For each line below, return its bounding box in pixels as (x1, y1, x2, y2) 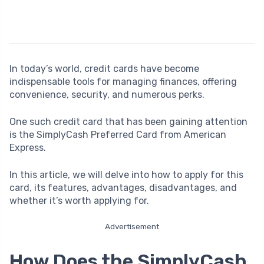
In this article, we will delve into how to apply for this (9, 169, 243, 180)
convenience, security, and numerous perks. (9, 88, 204, 100)
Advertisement (105, 221, 159, 231)
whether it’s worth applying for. (9, 194, 149, 206)
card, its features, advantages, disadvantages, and (9, 181, 237, 193)
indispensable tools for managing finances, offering (9, 75, 237, 87)
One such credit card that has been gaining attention (9, 115, 247, 127)
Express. (9, 141, 46, 153)
